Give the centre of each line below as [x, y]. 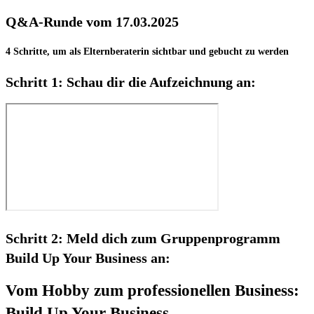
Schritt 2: [34, 238]
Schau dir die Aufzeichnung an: [161, 82]
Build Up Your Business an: [88, 258]
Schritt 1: [36, 82]
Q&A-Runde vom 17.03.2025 [92, 21]
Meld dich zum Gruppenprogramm [172, 238]
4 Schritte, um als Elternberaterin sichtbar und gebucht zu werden [147, 52]
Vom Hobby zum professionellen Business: [152, 290]
